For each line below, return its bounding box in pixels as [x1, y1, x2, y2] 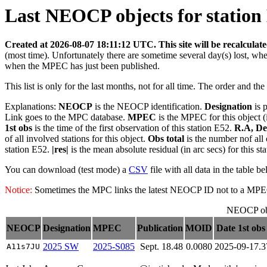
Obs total [148, 133, 184, 144]
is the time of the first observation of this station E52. [32, 123, 234, 133]
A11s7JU [7, 242, 40, 252]
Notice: [5, 185, 32, 195]
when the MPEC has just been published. [5, 61, 160, 72]
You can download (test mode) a [5, 164, 129, 175]
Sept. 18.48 [140, 241, 183, 252]
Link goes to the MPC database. [5, 112, 128, 123]
